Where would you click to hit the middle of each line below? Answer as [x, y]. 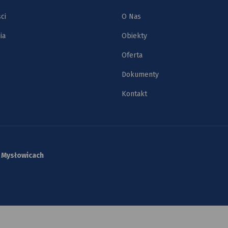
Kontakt [134, 94]
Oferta [132, 55]
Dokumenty [140, 74]
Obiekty [134, 36]
